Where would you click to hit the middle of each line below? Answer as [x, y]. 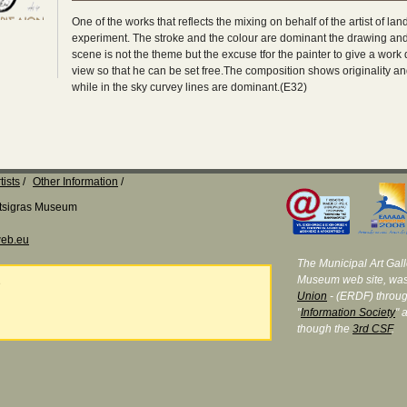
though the [325, 329]
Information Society [348, 313]
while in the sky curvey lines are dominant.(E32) [189, 87]
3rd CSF [372, 329]
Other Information [75, 182]
